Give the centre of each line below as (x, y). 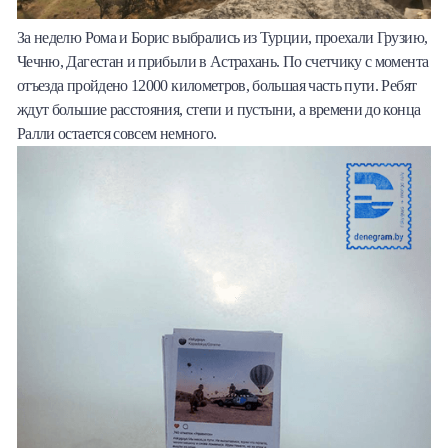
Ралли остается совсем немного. (117, 134)
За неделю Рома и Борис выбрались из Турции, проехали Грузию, (222, 38)
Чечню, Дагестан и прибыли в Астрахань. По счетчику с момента (223, 62)
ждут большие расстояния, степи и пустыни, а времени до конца (219, 110)
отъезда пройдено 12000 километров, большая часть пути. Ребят (217, 86)
